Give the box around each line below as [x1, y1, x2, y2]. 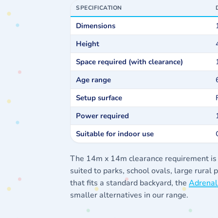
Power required [76, 111, 129, 121]
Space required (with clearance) [76, 57, 183, 67]
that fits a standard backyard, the [70, 178, 189, 189]
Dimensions [76, 21, 116, 31]
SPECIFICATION [76, 4, 122, 12]
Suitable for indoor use [76, 129, 154, 139]
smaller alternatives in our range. [70, 190, 188, 201]
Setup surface [76, 93, 123, 103]
